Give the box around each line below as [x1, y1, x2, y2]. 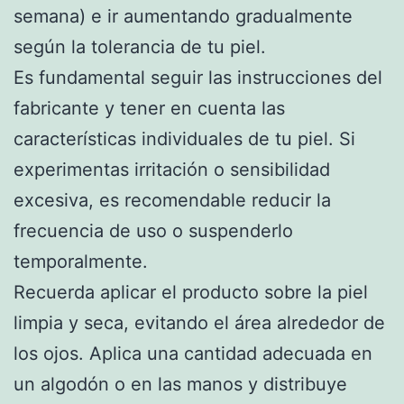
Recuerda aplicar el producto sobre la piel [14, 280, 368, 303]
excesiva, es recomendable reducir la [14, 188, 331, 211]
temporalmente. [14, 250, 148, 272]
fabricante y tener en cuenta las [14, 96, 285, 119]
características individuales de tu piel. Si [14, 127, 355, 150]
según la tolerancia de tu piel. [14, 35, 266, 58]
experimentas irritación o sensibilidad [14, 158, 330, 180]
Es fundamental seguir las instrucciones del [14, 66, 382, 88]
